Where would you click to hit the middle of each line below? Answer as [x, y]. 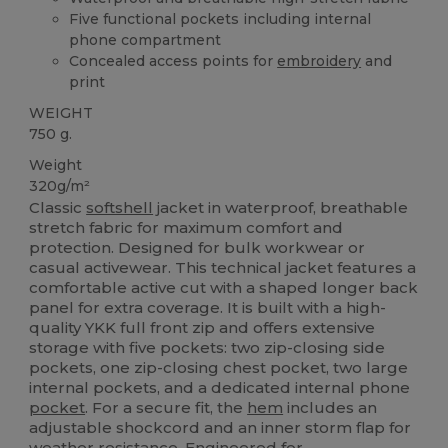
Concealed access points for [173, 60]
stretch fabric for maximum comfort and [186, 228]
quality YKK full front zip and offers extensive [202, 328]
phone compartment [145, 39]
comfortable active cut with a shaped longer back [224, 288]
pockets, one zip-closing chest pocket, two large [219, 368]
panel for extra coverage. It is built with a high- [208, 308]
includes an [330, 408]
